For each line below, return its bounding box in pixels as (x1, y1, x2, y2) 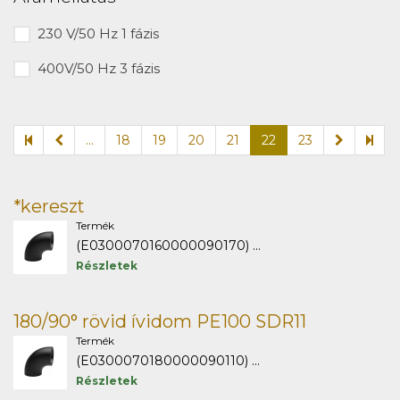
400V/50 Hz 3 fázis (37, 60, 160, 77)
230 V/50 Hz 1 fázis (37, 25, 159, 42)
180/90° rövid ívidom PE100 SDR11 (13, 311, 306, 332)
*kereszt (13, 196, 85, 217)
